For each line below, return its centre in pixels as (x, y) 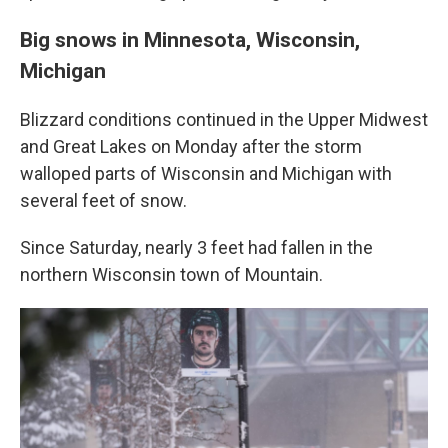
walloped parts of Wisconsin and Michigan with (206, 173)
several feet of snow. (103, 200)
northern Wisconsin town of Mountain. (171, 274)
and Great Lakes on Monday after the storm (191, 146)
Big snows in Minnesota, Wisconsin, (190, 39)
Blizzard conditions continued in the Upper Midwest (224, 119)
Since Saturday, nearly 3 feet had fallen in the (196, 247)
